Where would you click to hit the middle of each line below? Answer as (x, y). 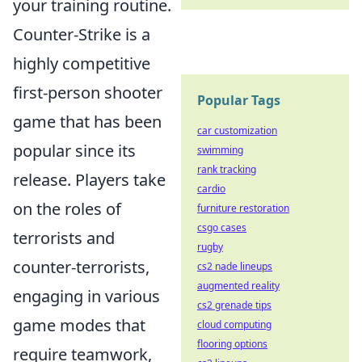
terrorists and (64, 238)
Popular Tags (239, 100)
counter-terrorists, (81, 267)
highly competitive (82, 64)
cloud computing (234, 324)
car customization (237, 130)
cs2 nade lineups (235, 266)
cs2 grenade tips (234, 305)
